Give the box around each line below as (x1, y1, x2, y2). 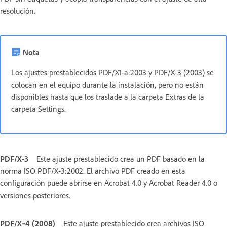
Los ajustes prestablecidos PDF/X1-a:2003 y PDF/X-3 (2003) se (11, 67, 214, 78)
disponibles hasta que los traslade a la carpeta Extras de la (11, 91, 204, 102)
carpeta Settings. (11, 103, 66, 114)
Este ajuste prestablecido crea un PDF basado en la (36, 153, 205, 164)
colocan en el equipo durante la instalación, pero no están (11, 79, 204, 90)
